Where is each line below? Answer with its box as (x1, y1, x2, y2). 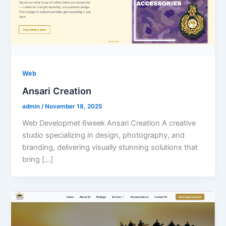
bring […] (22, 154, 53, 164)
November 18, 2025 (45, 103, 102, 110)
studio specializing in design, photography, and (22, 130, 185, 140)
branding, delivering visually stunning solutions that (22, 142, 198, 152)
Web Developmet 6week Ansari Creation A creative (22, 118, 196, 128)
